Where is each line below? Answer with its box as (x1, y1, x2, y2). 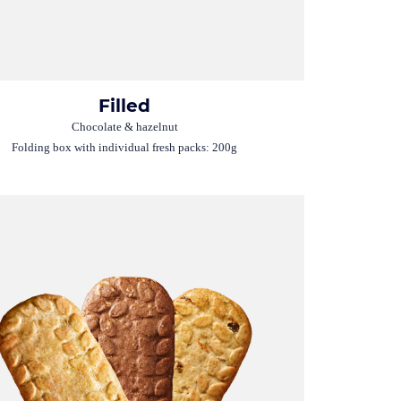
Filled (98, 94, 151, 116)
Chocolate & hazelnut (71, 119, 178, 133)
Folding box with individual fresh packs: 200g (12, 141, 238, 155)
